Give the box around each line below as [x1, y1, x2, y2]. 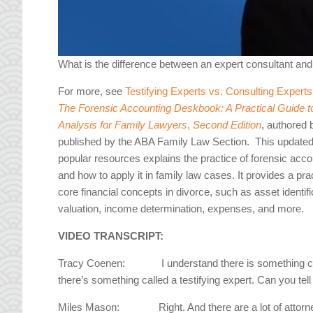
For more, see [58, 85, 126, 98]
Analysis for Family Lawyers [58, 119, 188, 131]
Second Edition [193, 119, 262, 131]
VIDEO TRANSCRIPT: [58, 230, 164, 242]
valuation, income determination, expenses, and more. [58, 203, 305, 215]
